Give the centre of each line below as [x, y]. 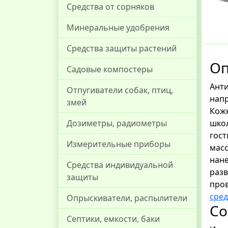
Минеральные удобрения [118, 27]
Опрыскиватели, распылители [127, 198]
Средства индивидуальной [120, 165]
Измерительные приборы [119, 144]
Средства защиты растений [122, 48]
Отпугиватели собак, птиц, [120, 90]
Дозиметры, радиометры [117, 123]
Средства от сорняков [110, 7]
